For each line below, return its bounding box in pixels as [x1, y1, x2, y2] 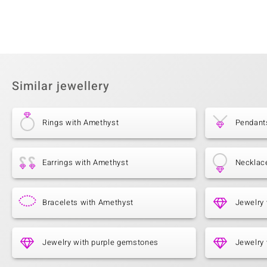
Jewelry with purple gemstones [42, 237, 159, 249]
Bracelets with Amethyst [42, 197, 133, 209]
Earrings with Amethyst [42, 157, 129, 169]
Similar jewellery [12, 77, 110, 95]
